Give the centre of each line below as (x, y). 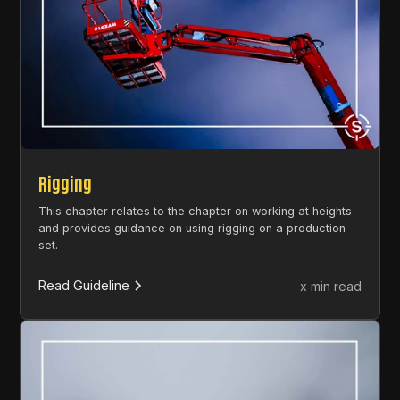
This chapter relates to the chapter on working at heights (196, 211)
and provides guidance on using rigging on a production (192, 228)
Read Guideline (84, 286)
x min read (330, 286)
